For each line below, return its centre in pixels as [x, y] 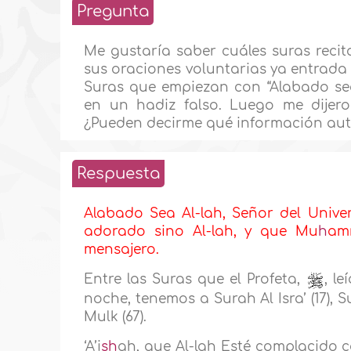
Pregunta [113, 12]
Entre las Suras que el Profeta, [195, 280]
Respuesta [119, 174]
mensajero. [122, 250]
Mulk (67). [116, 317]
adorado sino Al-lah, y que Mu [201, 232]
